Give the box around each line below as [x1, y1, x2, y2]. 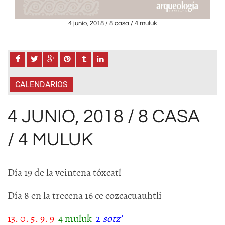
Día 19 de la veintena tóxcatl [8, 166, 121, 179]
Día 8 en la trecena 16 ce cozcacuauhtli [8, 189, 162, 202]
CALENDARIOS [15, 80, 68, 89]
